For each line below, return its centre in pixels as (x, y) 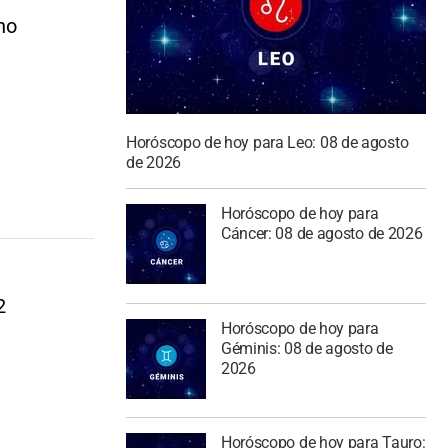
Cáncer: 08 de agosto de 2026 (321, 233)
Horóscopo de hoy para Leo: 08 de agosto (267, 143)
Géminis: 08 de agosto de (306, 348)
